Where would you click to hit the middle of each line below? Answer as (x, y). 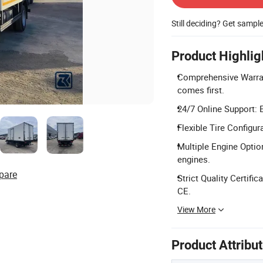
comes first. (201, 90)
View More (196, 209)
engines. (194, 159)
